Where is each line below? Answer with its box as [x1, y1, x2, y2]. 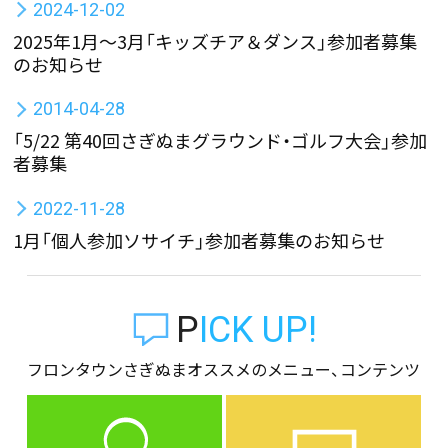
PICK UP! [198, 309, 317, 352]
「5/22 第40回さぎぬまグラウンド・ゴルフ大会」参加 [13, 127, 428, 154]
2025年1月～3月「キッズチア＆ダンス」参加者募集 [13, 27, 418, 54]
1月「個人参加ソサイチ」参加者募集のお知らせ [13, 226, 386, 253]
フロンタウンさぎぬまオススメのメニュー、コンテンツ [27, 357, 421, 382]
